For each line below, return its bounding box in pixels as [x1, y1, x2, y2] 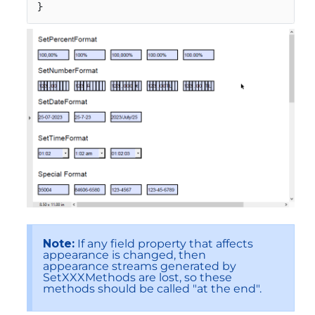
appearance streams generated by [43, 259, 236, 273]
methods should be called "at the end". [43, 281, 262, 295]
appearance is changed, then [43, 247, 206, 262]
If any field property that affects [75, 236, 253, 250]
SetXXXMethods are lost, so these [43, 270, 232, 284]
